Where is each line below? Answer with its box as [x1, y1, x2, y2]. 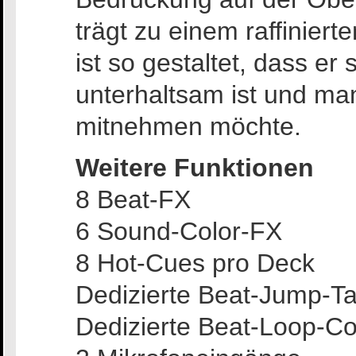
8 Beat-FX [75, 185, 191, 214]
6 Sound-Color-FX [75, 217, 282, 246]
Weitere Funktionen [75, 153, 314, 182]
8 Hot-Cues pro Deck [75, 249, 315, 277]
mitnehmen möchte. [75, 112, 301, 141]
